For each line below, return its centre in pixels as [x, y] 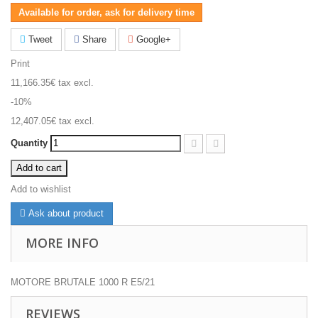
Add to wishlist [41, 189]
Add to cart [39, 168]
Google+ [152, 39]
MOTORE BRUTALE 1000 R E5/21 [83, 282]
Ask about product [65, 213]
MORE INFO [62, 242]
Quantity [29, 143]
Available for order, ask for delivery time [106, 12]
